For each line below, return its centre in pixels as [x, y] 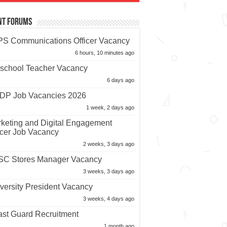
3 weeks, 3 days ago [108, 172]
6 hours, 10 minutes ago [104, 53]
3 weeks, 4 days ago [108, 199]
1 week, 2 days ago [110, 108]
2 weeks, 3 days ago [108, 144]
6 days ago [120, 80]
